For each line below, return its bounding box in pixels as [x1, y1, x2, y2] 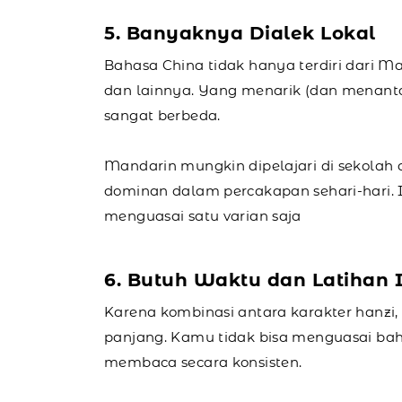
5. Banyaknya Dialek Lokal [104, 22, 376, 44]
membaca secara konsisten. [104, 353, 302, 371]
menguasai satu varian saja [104, 206, 301, 224]
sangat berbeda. [104, 106, 221, 124]
